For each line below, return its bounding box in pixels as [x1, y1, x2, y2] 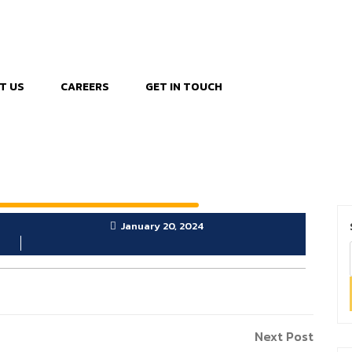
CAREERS [60, 79, 110, 95]
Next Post [255, 326, 313, 346]
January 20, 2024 [119, 218, 203, 233]
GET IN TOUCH [145, 79, 223, 95]
